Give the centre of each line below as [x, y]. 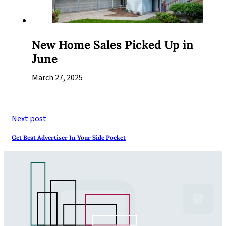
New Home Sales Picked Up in [113, 44]
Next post [29, 118]
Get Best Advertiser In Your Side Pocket [69, 137]
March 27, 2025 [57, 77]
